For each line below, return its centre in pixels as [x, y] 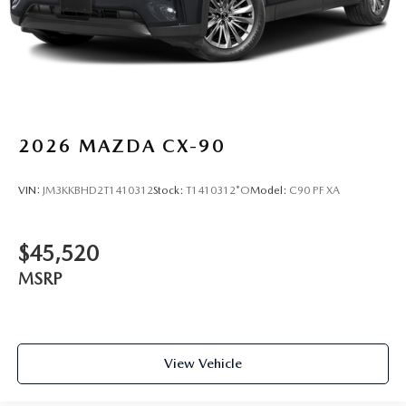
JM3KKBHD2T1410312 [98, 191]
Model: [270, 191]
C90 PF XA [314, 191]
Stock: [169, 191]
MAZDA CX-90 [152, 146]
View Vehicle [203, 364]
